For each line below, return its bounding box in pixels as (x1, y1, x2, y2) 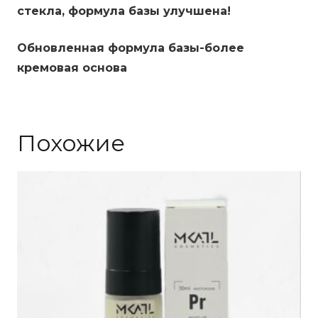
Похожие (17, 129, 125, 158)
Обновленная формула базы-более (17, 41, 244, 55)
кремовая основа (17, 61, 127, 75)
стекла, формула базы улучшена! (17, 4, 231, 18)
